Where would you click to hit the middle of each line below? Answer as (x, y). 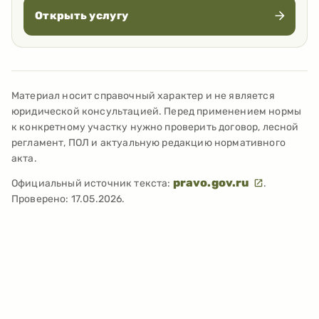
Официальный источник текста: (91, 183)
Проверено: (41, 199)
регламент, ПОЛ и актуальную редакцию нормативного (148, 142)
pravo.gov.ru (212, 182)
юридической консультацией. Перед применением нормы (157, 111)
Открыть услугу (82, 15)
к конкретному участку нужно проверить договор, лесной (155, 127)
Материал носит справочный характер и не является (143, 95)
